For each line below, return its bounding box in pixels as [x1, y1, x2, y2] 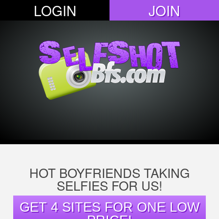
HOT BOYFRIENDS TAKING [29, 163, 190, 181]
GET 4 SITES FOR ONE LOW [20, 199, 199, 215]
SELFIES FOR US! [57, 176, 162, 194]
